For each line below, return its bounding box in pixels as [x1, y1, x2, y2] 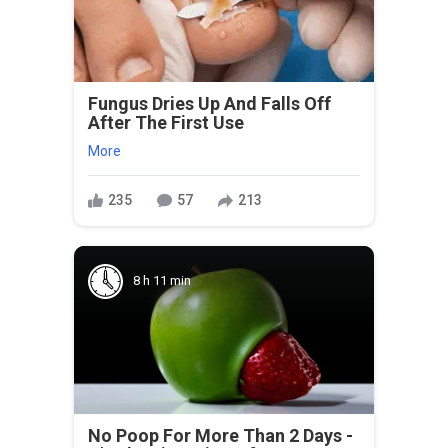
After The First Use [88, 111, 244, 133]
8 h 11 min [133, 273, 191, 288]
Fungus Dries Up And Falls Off [88, 92, 331, 114]
